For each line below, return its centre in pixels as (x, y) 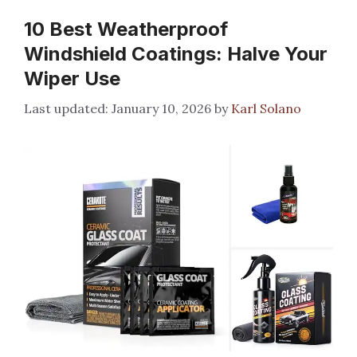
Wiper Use (72, 78)
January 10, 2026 (161, 108)
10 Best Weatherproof (126, 29)
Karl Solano (266, 108)
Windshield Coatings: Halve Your (176, 54)
